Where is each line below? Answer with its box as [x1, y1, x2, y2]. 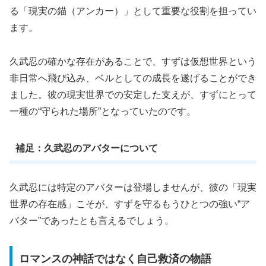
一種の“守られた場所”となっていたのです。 [9, 106, 196, 116]
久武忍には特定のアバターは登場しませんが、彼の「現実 [9, 182, 256, 192]
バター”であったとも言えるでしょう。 [9, 215, 174, 226]
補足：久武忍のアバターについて [15, 143, 158, 154]
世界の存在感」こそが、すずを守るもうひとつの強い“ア [9, 198, 250, 209]
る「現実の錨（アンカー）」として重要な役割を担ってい [9, 5, 256, 16]
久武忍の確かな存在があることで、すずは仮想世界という [9, 56, 256, 66]
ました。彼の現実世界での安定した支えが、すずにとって [9, 89, 256, 100]
